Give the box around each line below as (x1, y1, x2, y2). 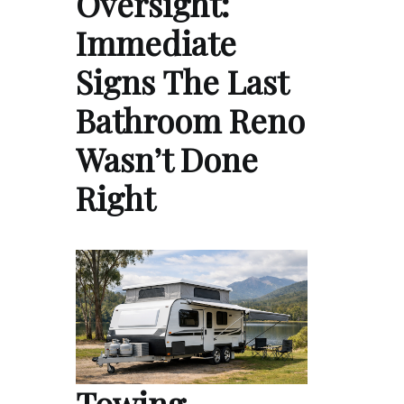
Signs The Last (76, 59, 288, 103)
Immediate (76, 20, 236, 64)
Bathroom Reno (76, 97, 305, 142)
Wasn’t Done (76, 136, 258, 180)
